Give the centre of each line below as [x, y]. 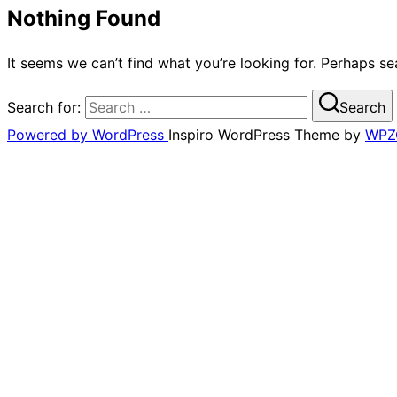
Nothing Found [84, 18]
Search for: [44, 107]
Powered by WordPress [88, 134]
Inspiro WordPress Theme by [267, 134]
